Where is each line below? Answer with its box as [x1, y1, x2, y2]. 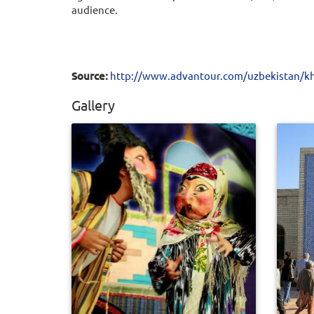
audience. [71, 3, 118, 17]
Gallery [71, 96, 115, 114]
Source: [71, 69, 108, 83]
